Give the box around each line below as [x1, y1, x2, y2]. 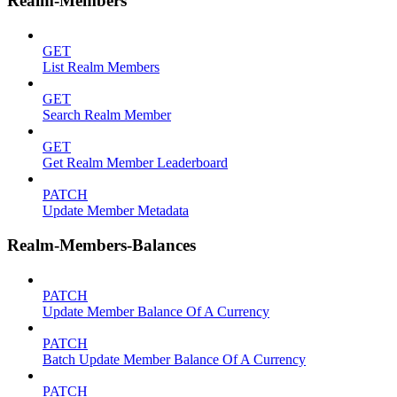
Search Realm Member [43, 107, 171, 123]
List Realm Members [43, 59, 160, 75]
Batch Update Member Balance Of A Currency [43, 351, 306, 367]
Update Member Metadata [43, 203, 189, 219]
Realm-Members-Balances [7, 235, 196, 254]
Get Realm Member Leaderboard [43, 155, 228, 171]
